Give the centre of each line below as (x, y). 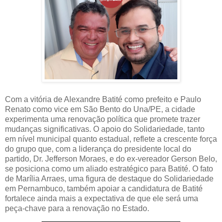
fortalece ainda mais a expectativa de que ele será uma (102, 199)
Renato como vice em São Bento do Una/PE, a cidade (100, 110)
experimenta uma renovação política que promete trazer (103, 119)
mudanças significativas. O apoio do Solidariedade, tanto (105, 129)
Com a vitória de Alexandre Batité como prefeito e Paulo (103, 100)
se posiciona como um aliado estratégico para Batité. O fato (109, 169)
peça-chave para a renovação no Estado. (77, 209)
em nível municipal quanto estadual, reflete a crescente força (111, 139)
